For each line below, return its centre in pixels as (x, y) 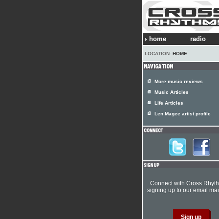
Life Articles (169, 103)
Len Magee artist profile (183, 114)
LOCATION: (159, 54)
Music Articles (172, 92)
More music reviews (179, 81)
